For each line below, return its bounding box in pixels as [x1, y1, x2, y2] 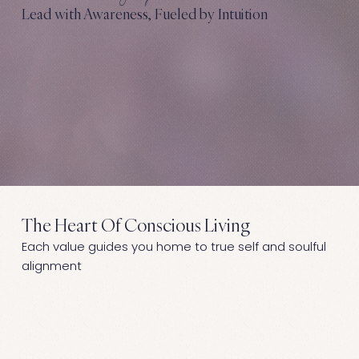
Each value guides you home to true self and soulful [21, 238, 326, 256]
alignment [21, 257, 82, 275]
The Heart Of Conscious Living [21, 213, 250, 237]
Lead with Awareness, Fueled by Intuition [22, 4, 268, 23]
